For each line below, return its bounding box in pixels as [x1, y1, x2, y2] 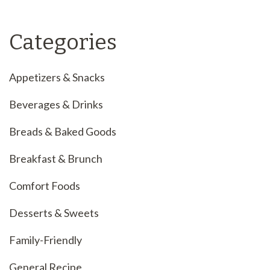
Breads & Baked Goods [9, 125, 116, 139]
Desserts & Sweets [9, 206, 99, 220]
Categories [9, 28, 117, 55]
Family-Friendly [9, 233, 82, 247]
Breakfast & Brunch [9, 152, 102, 166]
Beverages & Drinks [9, 98, 103, 111]
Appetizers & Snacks [9, 71, 105, 84]
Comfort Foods [9, 179, 80, 193]
